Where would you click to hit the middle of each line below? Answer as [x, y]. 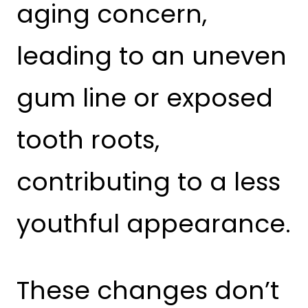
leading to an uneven [152, 56]
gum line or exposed [145, 98]
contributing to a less [148, 182]
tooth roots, [88, 140]
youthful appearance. [154, 224]
